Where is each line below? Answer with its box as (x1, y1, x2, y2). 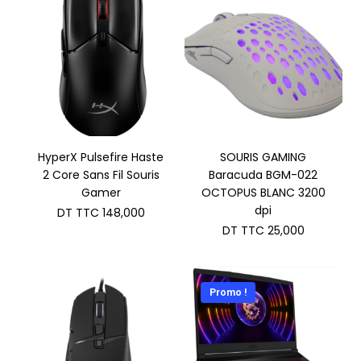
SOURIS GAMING (220, 149, 307, 165)
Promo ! (209, 287, 247, 298)
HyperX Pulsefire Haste (38, 149, 164, 165)
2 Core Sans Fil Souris (42, 167, 160, 183)
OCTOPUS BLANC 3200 (201, 185, 326, 201)
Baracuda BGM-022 (209, 167, 318, 183)
